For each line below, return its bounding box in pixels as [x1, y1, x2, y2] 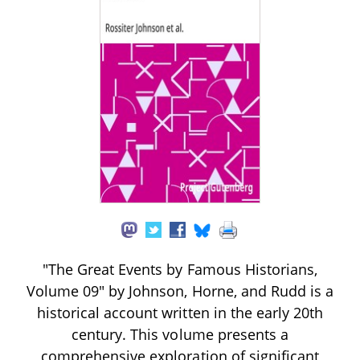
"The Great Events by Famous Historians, [42, 259, 318, 279]
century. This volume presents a [71, 324, 289, 344]
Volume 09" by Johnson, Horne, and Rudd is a [26, 280, 334, 301]
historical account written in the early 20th [36, 302, 324, 322]
